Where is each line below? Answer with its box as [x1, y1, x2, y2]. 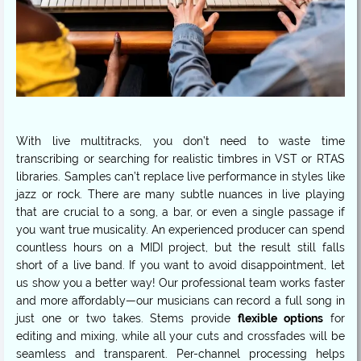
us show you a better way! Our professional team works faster [16, 276, 345, 290]
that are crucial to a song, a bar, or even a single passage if [16, 205, 345, 219]
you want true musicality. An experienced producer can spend [16, 223, 345, 237]
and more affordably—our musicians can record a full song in [16, 294, 345, 308]
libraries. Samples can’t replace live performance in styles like [16, 170, 345, 184]
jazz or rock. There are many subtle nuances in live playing [16, 188, 345, 201]
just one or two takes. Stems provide [16, 312, 238, 326]
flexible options [237, 312, 323, 326]
